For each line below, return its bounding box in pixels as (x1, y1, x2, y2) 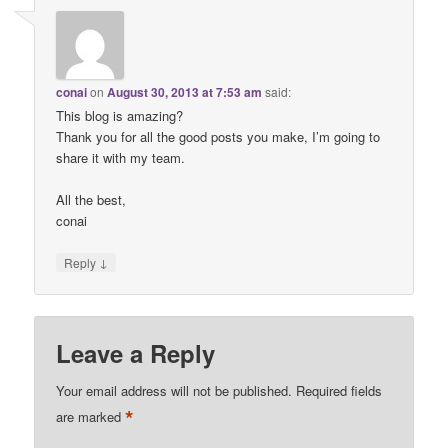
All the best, (56, 189, 127, 209)
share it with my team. (56, 147, 186, 167)
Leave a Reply (56, 336, 216, 371)
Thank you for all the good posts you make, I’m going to (56, 126, 381, 146)
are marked (56, 407, 126, 427)
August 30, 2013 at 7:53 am (107, 82, 263, 101)
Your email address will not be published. (56, 381, 293, 401)
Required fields (296, 381, 383, 401)
